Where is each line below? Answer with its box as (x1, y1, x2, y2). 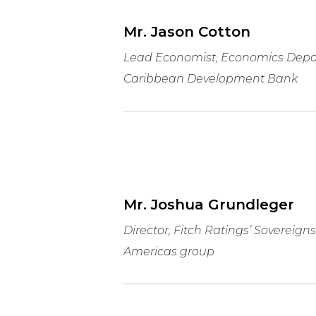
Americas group (123, 244, 214, 258)
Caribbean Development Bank (123, 71, 298, 85)
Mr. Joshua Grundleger (123, 195, 294, 213)
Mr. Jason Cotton (123, 23, 250, 40)
